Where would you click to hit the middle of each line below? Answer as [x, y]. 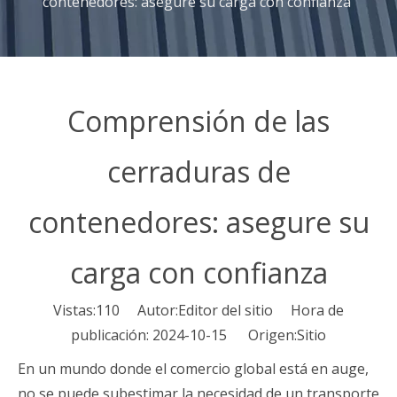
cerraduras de [198, 171]
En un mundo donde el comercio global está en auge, [193, 369]
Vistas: [74, 310]
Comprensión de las [198, 121]
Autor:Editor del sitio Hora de [232, 310]
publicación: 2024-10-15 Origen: [184, 335]
